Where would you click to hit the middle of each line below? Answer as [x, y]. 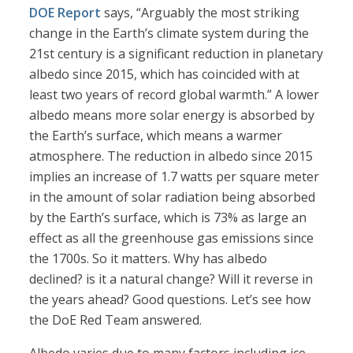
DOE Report [65, 13]
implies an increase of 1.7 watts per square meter [175, 177]
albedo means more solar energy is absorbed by [172, 115]
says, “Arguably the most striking [201, 13]
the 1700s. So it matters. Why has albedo [149, 259]
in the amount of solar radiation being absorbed [173, 197]
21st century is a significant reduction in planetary [176, 54]
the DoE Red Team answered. [116, 320]
